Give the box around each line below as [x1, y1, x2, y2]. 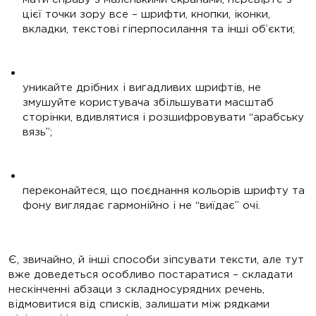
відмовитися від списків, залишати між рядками [8, 298, 269, 310]
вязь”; [23, 126, 52, 138]
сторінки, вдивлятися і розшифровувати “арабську [23, 111, 304, 123]
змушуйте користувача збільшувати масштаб [23, 96, 274, 109]
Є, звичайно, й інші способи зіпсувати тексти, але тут [8, 253, 304, 266]
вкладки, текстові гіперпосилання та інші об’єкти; [23, 23, 295, 35]
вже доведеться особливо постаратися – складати [8, 268, 293, 281]
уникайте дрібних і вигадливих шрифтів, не [23, 81, 261, 94]
